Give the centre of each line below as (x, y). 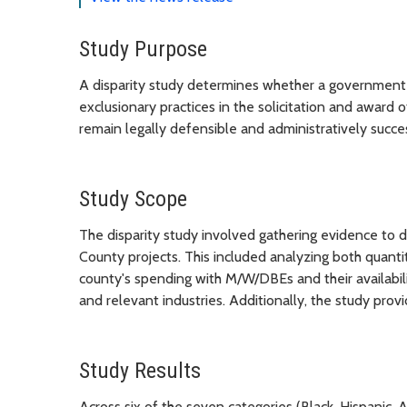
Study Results (140, 371)
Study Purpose (143, 50)
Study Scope (133, 199)
